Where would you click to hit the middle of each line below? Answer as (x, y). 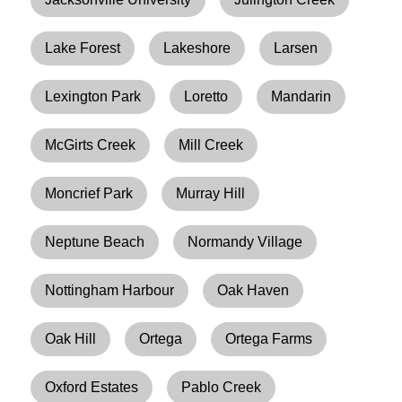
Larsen (296, 48)
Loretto (206, 96)
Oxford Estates (92, 387)
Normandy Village (245, 241)
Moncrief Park (89, 193)
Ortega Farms (269, 338)
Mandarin (301, 96)
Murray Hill (211, 193)
